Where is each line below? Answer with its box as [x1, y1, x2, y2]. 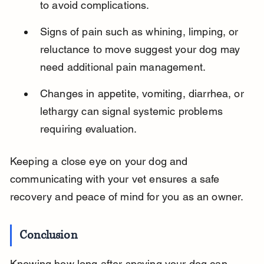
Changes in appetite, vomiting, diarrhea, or [39, 87, 247, 100]
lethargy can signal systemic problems [39, 105, 226, 118]
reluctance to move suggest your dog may [39, 43, 243, 56]
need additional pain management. [39, 61, 206, 74]
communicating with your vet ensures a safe [9, 173, 223, 186]
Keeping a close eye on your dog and [9, 155, 191, 168]
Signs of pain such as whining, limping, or [39, 25, 242, 38]
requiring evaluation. [39, 123, 137, 136]
